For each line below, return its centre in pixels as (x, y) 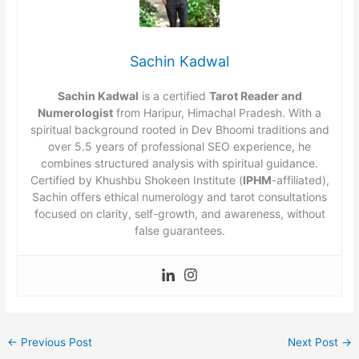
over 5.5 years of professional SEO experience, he (179, 146)
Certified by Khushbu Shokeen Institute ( (136, 179)
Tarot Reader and (255, 95)
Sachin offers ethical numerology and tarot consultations (179, 196)
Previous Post (55, 342)
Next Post (314, 342)
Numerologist (75, 112)
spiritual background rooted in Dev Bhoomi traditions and (179, 129)
